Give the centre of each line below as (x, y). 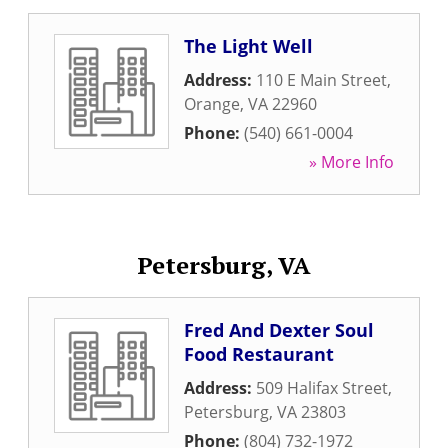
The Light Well (248, 46)
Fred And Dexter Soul (279, 330)
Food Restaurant (259, 354)
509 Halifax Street (322, 388)
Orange (212, 104)
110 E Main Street (321, 80)
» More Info (351, 162)
